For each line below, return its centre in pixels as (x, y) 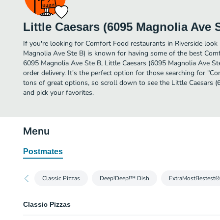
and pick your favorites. (58, 93)
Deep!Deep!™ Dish (124, 178)
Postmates (43, 151)
